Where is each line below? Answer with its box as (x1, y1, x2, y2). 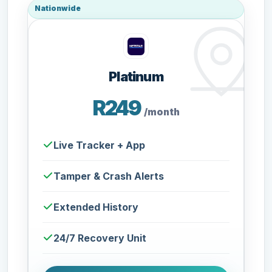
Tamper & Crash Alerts (53, 169, 165, 182)
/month (144, 106, 180, 118)
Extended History (53, 200, 139, 213)
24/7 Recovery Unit (53, 231, 147, 244)
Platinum (109, 69, 163, 85)
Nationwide (35, 4, 81, 13)
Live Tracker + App (53, 138, 146, 151)
